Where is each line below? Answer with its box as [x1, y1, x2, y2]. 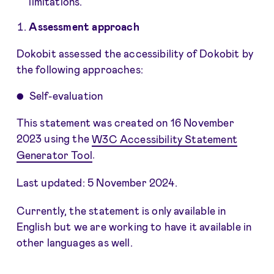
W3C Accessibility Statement [92, 132, 237, 145]
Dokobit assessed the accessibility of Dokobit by [16, 46, 253, 59]
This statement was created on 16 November [16, 116, 234, 129]
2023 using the [16, 132, 92, 145]
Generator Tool [16, 148, 92, 161]
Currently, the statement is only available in [16, 204, 226, 217]
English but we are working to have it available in [16, 220, 252, 233]
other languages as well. [16, 236, 133, 249]
